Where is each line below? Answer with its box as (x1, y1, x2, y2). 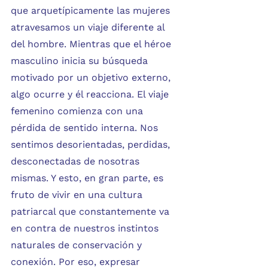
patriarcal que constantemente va (11, 205, 172, 217)
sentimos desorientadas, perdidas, (11, 138, 173, 150)
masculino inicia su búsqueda (11, 54, 151, 66)
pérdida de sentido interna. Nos (11, 121, 161, 133)
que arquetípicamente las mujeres (11, 4, 173, 16)
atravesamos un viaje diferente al (11, 21, 167, 33)
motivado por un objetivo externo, (11, 71, 173, 83)
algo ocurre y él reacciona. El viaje (11, 88, 172, 100)
